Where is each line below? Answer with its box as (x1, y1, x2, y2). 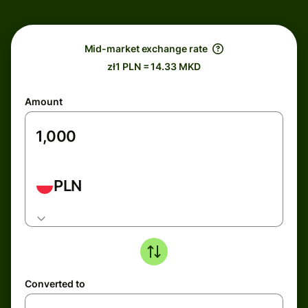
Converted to (25, 278, 85, 289)
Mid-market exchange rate (84, 43, 208, 54)
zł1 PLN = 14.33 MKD (107, 60, 201, 72)
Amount (25, 96, 63, 107)
